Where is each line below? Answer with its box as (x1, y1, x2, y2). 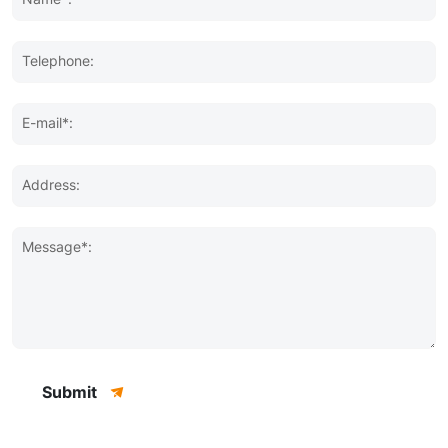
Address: (22, 175, 80, 195)
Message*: (22, 237, 92, 257)
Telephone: (22, 51, 94, 71)
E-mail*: (22, 113, 73, 133)
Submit (42, 380, 97, 404)
